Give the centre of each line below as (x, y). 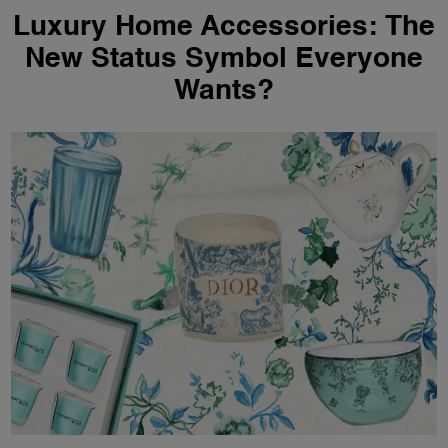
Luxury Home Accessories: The (224, 28)
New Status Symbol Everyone (224, 60)
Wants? (224, 92)
